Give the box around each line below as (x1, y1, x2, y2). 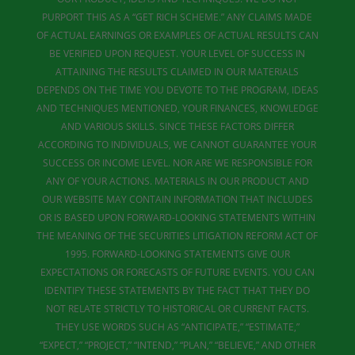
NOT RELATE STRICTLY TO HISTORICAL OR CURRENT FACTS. (45, 302, 309, 315)
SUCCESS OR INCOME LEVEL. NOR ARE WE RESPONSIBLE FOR (42, 156, 312, 170)
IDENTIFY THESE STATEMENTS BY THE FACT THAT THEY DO (44, 284, 311, 297)
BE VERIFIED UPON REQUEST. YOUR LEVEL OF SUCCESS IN (49, 47, 306, 60)
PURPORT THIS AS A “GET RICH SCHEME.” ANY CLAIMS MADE (42, 10, 313, 24)
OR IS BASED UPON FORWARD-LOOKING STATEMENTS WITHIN (39, 211, 316, 224)
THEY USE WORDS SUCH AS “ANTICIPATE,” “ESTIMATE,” (55, 320, 300, 334)
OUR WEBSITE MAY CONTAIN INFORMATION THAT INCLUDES (41, 193, 313, 206)
